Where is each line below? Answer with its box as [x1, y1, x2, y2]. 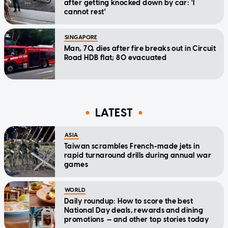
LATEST [95, 106, 133, 120]
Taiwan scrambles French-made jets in [64, 141, 200, 151]
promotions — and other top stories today [64, 215, 209, 224]
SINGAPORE [65, 34, 97, 41]
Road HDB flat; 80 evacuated [64, 53, 167, 62]
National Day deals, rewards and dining [64, 206, 203, 215]
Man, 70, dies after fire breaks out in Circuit [64, 44, 216, 53]
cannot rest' [64, 7, 106, 16]
